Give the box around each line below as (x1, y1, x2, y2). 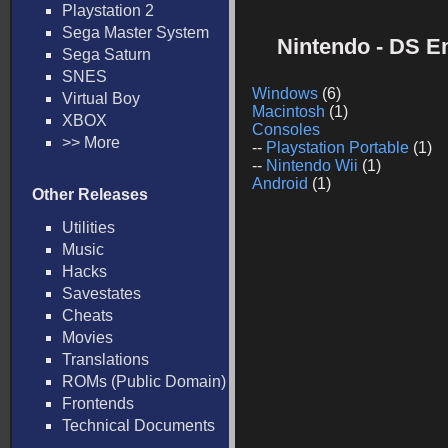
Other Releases (32, 186, 148, 203)
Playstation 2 (62, 2, 154, 19)
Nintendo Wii (266, 157, 358, 174)
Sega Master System (62, 24, 209, 41)
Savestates (62, 285, 141, 302)
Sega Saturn (62, 46, 151, 63)
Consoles (252, 121, 320, 138)
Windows (252, 85, 318, 102)
